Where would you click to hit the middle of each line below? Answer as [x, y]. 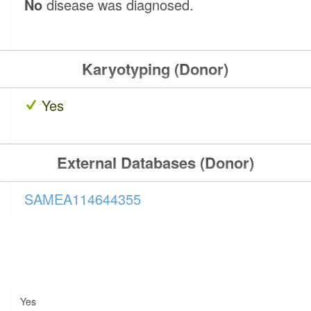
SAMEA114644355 [83, 199]
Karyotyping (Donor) [155, 69]
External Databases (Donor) [155, 163]
